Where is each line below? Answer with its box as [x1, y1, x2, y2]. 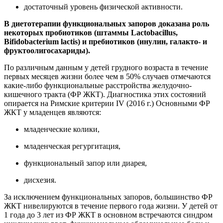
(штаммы [92, 28, 131, 37]
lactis [61, 37, 78, 46]
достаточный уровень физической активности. [24, 2, 183, 11]
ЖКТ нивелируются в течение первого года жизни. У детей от [4, 201, 218, 210]
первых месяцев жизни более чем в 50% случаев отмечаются [4, 72, 211, 81]
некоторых [4, 28, 45, 37]
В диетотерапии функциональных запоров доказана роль [4, 19, 209, 28]
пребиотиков [89, 37, 135, 46]
